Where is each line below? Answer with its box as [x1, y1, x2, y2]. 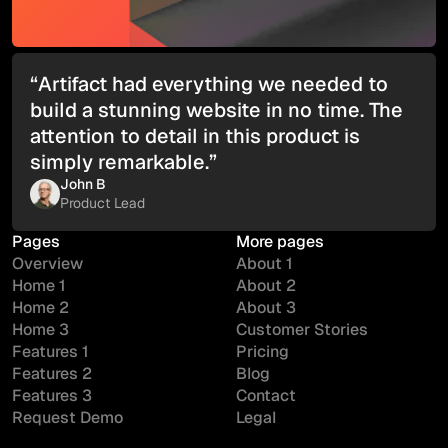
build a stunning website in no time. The [30, 97, 403, 123]
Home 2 [12, 297, 69, 318]
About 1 [236, 253, 293, 274]
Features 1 [12, 341, 89, 362]
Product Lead [60, 194, 145, 212]
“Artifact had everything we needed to [30, 71, 388, 97]
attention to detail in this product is [30, 123, 360, 149]
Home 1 [12, 275, 66, 296]
